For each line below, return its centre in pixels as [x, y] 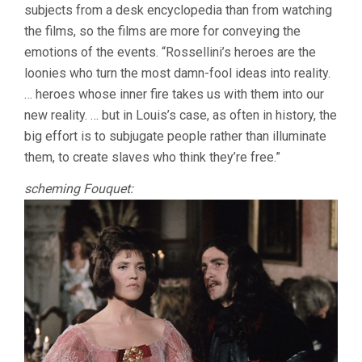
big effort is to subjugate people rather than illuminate [175, 136]
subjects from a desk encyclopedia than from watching [178, 10]
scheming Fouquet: [79, 188]
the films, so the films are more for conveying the [162, 31]
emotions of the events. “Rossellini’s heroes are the [170, 52]
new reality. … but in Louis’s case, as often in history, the [181, 115]
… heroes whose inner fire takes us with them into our [174, 94]
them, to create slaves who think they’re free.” [152, 157]
